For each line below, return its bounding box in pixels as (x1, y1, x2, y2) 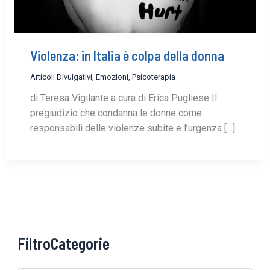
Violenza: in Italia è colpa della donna (30, 48, 224, 64)
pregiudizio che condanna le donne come (30, 107, 202, 119)
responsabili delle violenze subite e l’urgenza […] (30, 122, 235, 134)
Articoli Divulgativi (30, 72, 92, 82)
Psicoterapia (131, 72, 175, 82)
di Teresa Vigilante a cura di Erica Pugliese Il (30, 92, 217, 104)
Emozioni (95, 72, 128, 82)
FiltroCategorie (17, 233, 110, 253)
